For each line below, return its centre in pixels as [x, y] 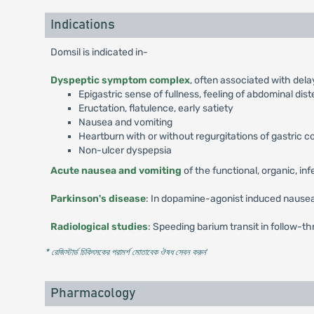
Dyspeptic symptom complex [120, 80]
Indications [82, 25]
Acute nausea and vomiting [116, 171]
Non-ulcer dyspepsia [125, 150]
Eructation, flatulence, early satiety [156, 108]
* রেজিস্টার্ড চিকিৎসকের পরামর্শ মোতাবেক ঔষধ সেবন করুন [125, 252]
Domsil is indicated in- [99, 52]
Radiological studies [99, 227]
